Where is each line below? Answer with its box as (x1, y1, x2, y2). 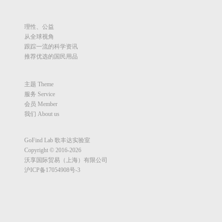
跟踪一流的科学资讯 (24, 43, 78, 50)
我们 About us (24, 111, 59, 117)
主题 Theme (24, 81, 54, 88)
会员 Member (24, 101, 57, 108)
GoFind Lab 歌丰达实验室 (24, 137, 90, 144)
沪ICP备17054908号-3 (24, 166, 80, 173)
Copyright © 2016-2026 (24, 147, 81, 154)
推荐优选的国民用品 (24, 53, 78, 60)
